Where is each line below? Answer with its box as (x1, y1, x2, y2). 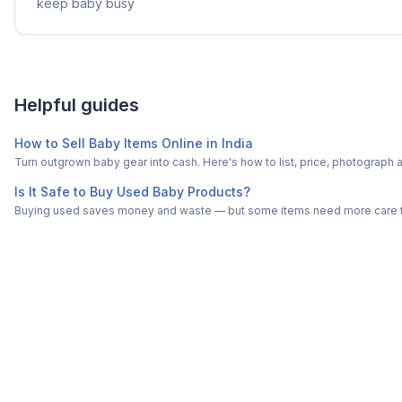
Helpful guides (14, 94, 139, 116)
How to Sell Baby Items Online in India (14, 135, 253, 151)
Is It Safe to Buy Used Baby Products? (14, 184, 250, 199)
